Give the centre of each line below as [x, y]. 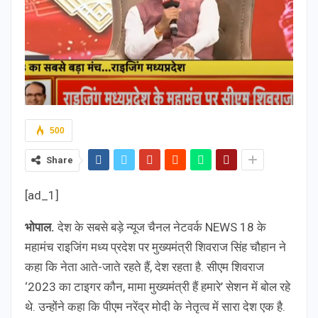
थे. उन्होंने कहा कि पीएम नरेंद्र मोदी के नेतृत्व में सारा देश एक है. [155, 306]
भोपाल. [40, 227]
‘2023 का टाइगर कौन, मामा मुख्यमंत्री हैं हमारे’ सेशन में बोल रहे [158, 286]
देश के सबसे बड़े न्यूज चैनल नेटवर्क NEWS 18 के [160, 227]
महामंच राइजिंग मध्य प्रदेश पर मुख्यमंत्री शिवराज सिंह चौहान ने [155, 247]
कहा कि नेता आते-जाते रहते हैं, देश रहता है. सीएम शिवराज [144, 267]
